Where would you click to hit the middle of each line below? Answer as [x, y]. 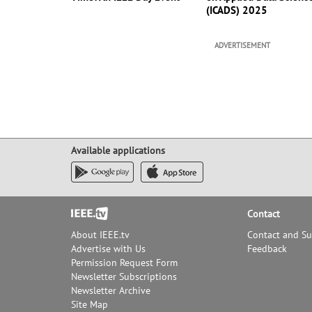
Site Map [89, 304]
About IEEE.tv [100, 235]
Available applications [118, 150]
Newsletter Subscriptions [124, 276]
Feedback [267, 249]
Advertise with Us [108, 249]
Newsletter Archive [111, 290]
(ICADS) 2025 [237, 10]
